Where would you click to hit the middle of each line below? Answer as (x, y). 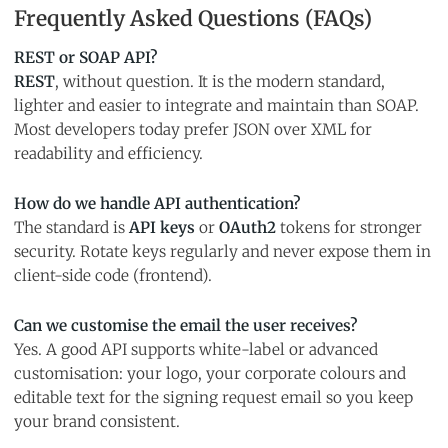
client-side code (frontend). (113, 276)
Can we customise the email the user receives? (185, 326)
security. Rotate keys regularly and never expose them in (222, 252)
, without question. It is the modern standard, (220, 81)
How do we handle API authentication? (157, 204)
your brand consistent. (97, 422)
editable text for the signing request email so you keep (213, 398)
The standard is (71, 228)
